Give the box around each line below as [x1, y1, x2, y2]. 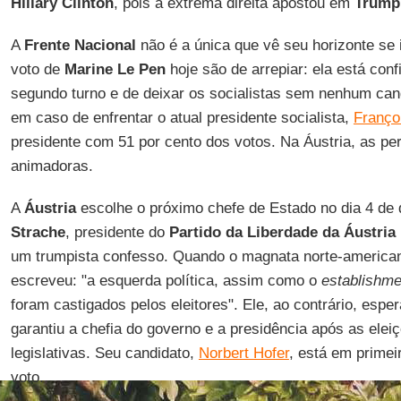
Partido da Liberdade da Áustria [168, 224, 396, 241]
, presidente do [64, 224, 169, 241]
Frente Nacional [23, 37, 136, 54]
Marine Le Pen [64, 61, 166, 78]
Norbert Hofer [198, 345, 289, 362]
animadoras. [10, 158, 93, 175]
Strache [10, 224, 65, 241]
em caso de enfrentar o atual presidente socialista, [10, 109, 354, 126]
